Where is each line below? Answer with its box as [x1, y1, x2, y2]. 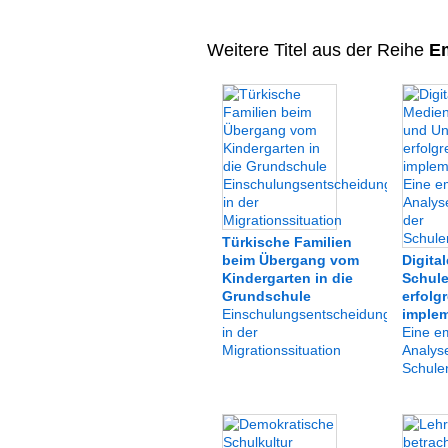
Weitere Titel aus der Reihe [207, 40, 424, 60]
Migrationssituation [222, 342, 341, 358]
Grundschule [222, 288, 311, 304]
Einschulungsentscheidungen [222, 306, 407, 322]
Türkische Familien [222, 234, 352, 250]
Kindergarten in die [222, 270, 353, 286]
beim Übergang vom [222, 252, 359, 268]
